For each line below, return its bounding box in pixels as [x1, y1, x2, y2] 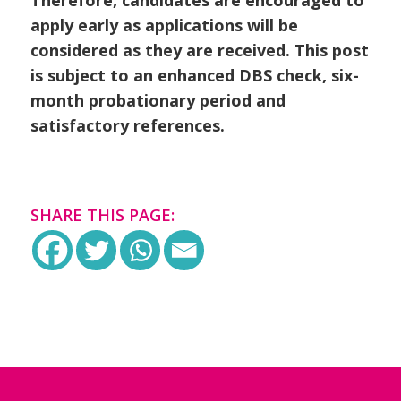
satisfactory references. [30, 114, 225, 136]
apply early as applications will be [30, 13, 298, 36]
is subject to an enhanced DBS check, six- [30, 64, 359, 86]
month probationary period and [30, 89, 286, 111]
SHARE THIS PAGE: [30, 204, 175, 226]
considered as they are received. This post [30, 38, 369, 61]
